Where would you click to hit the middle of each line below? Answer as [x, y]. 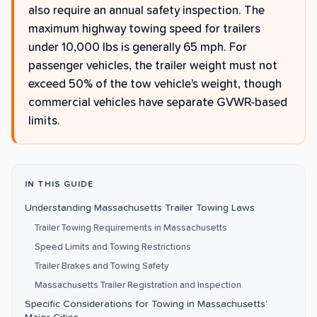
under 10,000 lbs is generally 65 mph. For [138, 48]
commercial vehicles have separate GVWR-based [158, 103]
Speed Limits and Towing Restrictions [113, 247]
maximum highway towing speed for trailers [144, 30]
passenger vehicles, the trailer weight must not [153, 67]
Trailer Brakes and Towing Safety [102, 266]
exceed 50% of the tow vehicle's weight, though [155, 85]
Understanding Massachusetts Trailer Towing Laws [140, 208]
